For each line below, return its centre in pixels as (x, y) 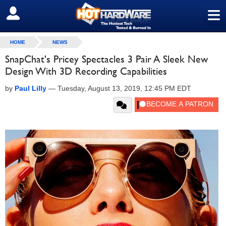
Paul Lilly (31, 88)
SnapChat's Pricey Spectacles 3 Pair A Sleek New (106, 59)
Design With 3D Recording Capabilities (86, 71)
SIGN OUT (30, 14)
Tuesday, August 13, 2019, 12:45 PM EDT (124, 88)
